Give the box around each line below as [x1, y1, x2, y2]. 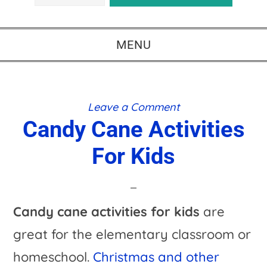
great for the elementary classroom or [13, 226, 252, 243]
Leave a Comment [87, 100, 180, 114]
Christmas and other [93, 249, 220, 265]
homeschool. [13, 249, 94, 265]
